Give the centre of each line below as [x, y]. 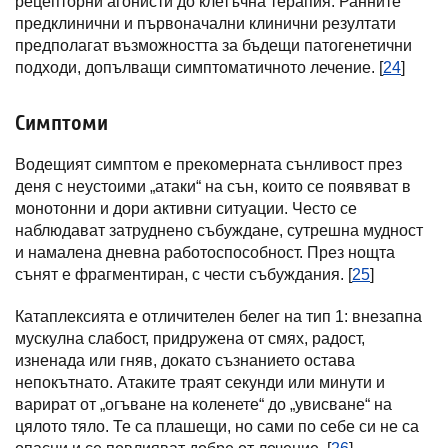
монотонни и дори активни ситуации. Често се [186, 208]
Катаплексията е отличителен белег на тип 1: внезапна [218, 316]
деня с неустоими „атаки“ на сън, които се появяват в [213, 186]
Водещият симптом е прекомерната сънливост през [208, 164]
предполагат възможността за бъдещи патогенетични [213, 45]
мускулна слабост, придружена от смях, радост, [190, 338]
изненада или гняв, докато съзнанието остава [185, 360]
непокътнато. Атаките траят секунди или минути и [200, 382]
